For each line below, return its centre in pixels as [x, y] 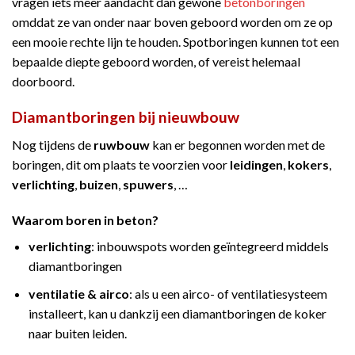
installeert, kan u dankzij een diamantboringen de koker [177, 314]
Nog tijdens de [53, 144]
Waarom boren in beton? [85, 220]
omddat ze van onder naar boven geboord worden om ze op [172, 22]
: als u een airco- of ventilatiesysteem [228, 294]
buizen [99, 184]
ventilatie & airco [78, 294]
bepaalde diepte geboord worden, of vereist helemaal [156, 62]
